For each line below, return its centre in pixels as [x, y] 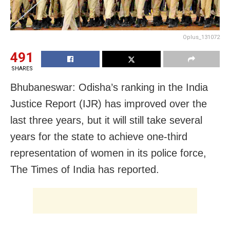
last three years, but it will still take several [106, 120]
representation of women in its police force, [108, 153]
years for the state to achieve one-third [99, 136]
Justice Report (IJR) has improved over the [109, 103]
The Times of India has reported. [85, 169]
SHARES [22, 68]
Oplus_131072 [201, 37]
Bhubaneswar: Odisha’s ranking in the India [109, 87]
